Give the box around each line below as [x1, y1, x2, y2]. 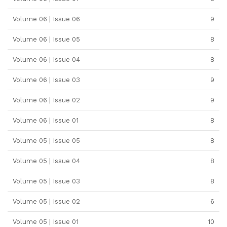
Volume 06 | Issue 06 [13, 15, 80, 23]
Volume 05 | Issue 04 [13, 157, 80, 165]
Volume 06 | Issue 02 [13, 96, 80, 104]
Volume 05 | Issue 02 [13, 198, 80, 205]
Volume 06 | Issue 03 [13, 76, 80, 84]
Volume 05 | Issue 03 [13, 177, 80, 185]
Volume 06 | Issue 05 [13, 35, 80, 43]
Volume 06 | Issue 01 [13, 117, 79, 124]
